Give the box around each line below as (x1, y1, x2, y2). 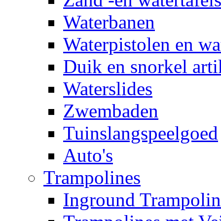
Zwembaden (63, 100, 158, 121)
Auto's (63, 145, 113, 166)
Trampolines (43, 167, 141, 188)
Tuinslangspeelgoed (63, 122, 218, 144)
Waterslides (63, 78, 152, 99)
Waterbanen (63, 11, 155, 33)
